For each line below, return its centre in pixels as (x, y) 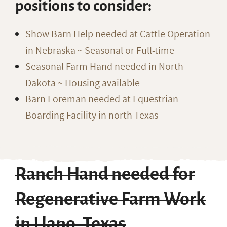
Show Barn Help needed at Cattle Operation (118, 34)
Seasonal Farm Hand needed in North (104, 67)
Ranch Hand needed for (105, 174)
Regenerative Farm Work (110, 199)
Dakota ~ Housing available (83, 83)
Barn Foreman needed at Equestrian (102, 99)
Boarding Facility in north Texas (92, 116)
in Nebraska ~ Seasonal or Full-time (100, 51)
